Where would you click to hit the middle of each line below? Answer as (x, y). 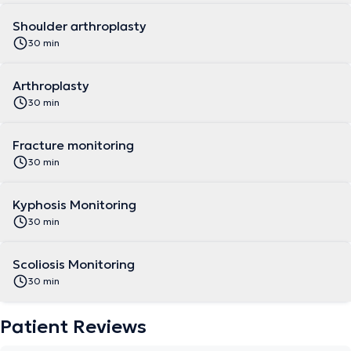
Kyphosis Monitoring (74, 204)
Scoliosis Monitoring (74, 264)
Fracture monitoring (73, 145)
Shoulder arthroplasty (80, 26)
